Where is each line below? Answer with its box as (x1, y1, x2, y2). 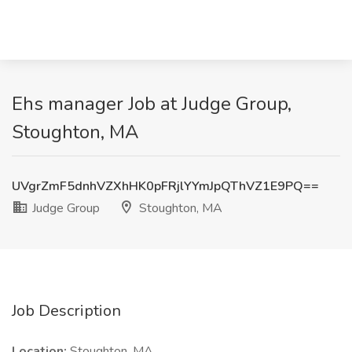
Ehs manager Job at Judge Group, (12, 91, 291, 116)
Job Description (12, 300, 121, 321)
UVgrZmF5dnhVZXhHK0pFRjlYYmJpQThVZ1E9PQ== (12, 178, 319, 195)
